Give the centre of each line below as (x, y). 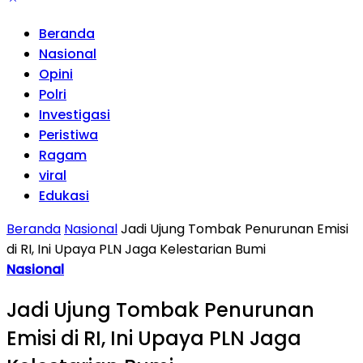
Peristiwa (68, 135)
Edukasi (64, 196)
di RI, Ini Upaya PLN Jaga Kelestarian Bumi (136, 249)
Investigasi (75, 115)
